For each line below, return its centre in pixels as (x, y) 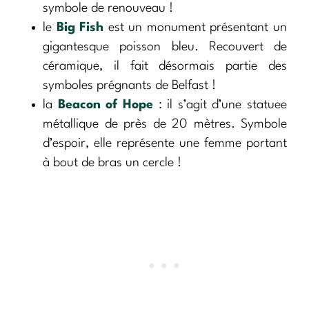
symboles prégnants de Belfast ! (129, 86)
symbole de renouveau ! (108, 9)
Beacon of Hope (105, 105)
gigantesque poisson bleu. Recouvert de (165, 47)
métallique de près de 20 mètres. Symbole (165, 124)
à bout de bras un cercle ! (112, 163)
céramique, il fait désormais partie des (165, 67)
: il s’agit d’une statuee (220, 105)
